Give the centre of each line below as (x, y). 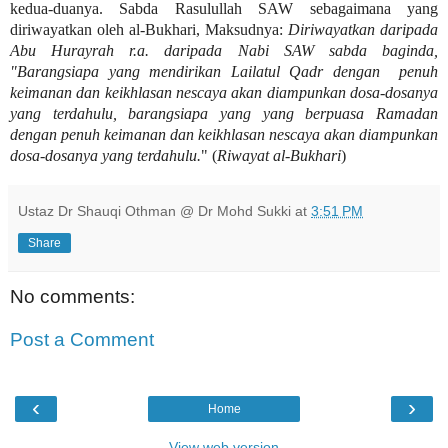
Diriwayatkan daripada (363, 29)
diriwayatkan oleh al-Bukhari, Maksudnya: (149, 29)
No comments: (72, 296)
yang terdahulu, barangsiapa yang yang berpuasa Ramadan (224, 113)
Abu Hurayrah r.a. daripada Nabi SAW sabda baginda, (224, 50)
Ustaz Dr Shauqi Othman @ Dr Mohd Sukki (154, 210)
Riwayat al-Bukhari (279, 155)
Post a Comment (82, 340)
